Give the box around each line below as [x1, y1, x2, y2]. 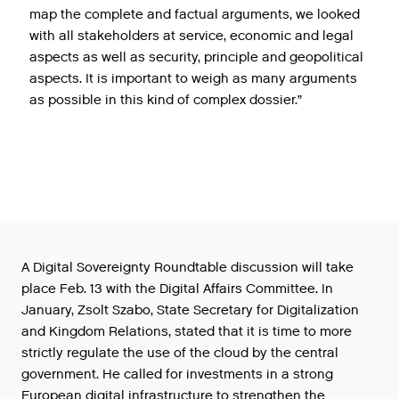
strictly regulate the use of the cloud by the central [21, 344, 338, 362]
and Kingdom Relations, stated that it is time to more [21, 322, 352, 341]
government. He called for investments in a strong [21, 365, 333, 384]
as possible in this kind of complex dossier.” [29, 91, 302, 110]
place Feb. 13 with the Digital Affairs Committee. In [21, 280, 333, 298]
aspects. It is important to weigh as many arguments [29, 69, 357, 88]
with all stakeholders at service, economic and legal [29, 27, 354, 45]
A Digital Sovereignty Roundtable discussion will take [21, 258, 354, 277]
